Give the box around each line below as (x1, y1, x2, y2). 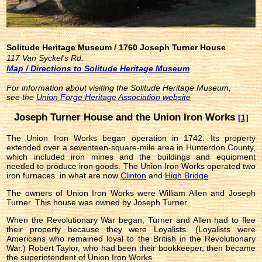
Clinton (120, 171, 147, 181)
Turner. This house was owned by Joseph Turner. (6, 198, 189, 208)
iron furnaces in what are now (6, 171, 121, 181)
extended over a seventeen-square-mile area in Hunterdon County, (6, 143, 256, 153)
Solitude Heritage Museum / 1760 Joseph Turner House (6, 43, 226, 53)
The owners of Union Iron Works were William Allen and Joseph (6, 188, 256, 198)
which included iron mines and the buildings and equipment (6, 152, 256, 162)
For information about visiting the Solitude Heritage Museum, (6, 83, 232, 93)
